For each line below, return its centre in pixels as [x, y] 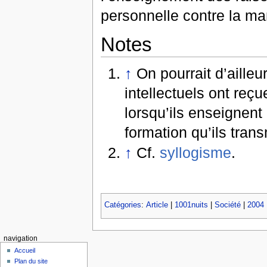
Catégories [122, 205]
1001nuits [191, 205]
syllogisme [196, 153]
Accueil [25, 250]
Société [227, 205]
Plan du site [31, 261]
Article [157, 205]
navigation [20, 239]
